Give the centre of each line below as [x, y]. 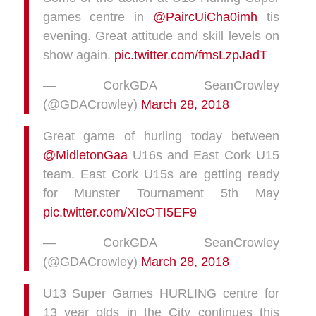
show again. [78, 55]
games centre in [98, 17]
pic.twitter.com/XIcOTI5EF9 [120, 212]
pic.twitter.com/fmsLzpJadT [190, 55]
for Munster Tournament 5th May [161, 193]
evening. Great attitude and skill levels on [161, 36]
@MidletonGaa [85, 155]
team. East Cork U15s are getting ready [161, 174]
